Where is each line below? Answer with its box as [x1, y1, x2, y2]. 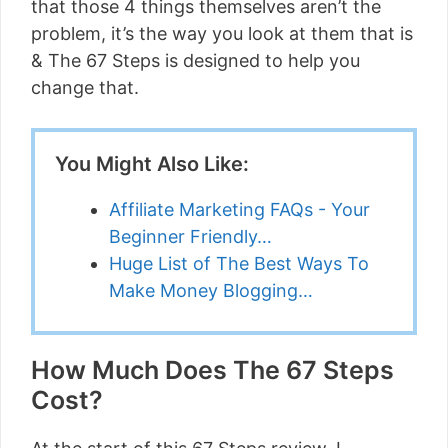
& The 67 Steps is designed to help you [31, 50, 360, 71]
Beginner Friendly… [109, 226, 272, 247]
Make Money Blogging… [109, 280, 313, 301]
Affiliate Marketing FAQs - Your [109, 199, 370, 220]
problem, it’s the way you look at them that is [31, 23, 413, 44]
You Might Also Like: [55, 152, 249, 176]
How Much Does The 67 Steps [31, 355, 394, 385]
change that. [31, 77, 139, 98]
